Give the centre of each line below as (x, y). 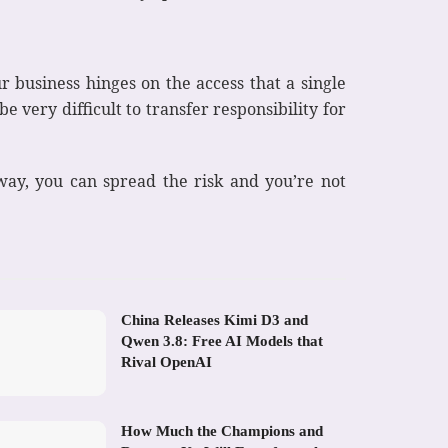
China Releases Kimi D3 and (214, 319)
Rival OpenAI (166, 361)
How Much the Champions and (222, 430)
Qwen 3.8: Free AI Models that (222, 340)
